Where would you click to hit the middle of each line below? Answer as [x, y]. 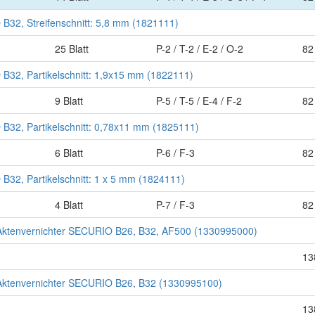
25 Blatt [72, 49]
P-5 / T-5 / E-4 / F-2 [199, 101]
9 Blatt [69, 101]
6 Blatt [69, 153]
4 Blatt [69, 205]
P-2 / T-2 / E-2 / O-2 [200, 49]
